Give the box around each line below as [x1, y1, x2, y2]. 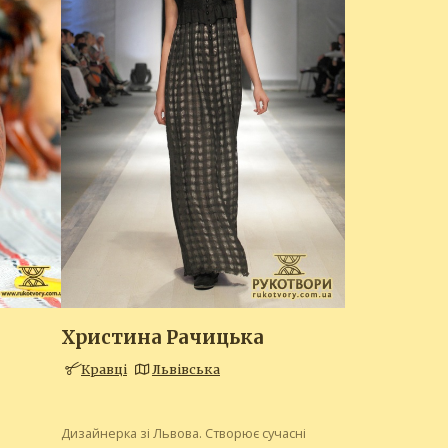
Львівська [151, 360, 220, 377]
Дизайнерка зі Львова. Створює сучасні [60, 423, 306, 442]
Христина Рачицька [60, 326, 264, 350]
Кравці [80, 360, 127, 377]
